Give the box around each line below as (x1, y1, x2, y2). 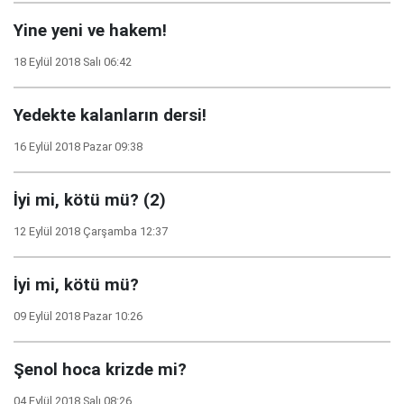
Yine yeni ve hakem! (14, 21, 167, 41)
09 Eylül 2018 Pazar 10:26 (14, 309, 142, 323)
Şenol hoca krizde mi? (14, 360, 187, 380)
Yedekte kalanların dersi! (14, 106, 207, 125)
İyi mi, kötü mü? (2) (14, 190, 166, 210)
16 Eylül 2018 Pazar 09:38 (14, 140, 142, 153)
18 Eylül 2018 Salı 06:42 (14, 55, 132, 69)
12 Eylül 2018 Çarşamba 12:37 (14, 225, 168, 238)
